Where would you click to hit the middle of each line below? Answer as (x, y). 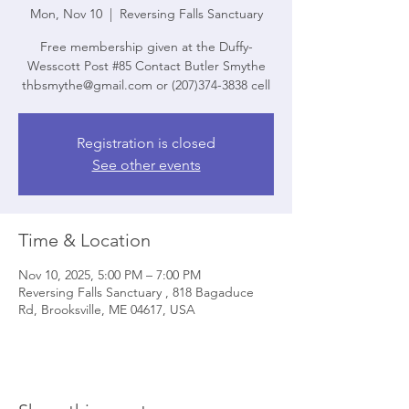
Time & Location (84, 240)
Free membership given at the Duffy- (146, 47)
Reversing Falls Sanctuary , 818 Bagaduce (136, 292)
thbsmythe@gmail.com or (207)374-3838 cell (146, 85)
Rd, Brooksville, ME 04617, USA (107, 309)
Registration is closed (146, 143)
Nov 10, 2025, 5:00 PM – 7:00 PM (110, 275)
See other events (146, 165)
